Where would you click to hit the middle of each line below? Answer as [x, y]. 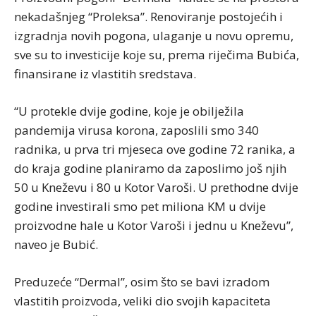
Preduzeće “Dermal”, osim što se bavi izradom [142, 282]
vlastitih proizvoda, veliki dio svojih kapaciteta [142, 301]
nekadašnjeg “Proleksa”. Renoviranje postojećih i [148, 17]
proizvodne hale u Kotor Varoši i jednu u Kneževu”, [154, 226]
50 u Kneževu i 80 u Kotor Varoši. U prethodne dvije [156, 188]
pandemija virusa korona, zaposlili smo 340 [136, 130]
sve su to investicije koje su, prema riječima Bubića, [157, 55]
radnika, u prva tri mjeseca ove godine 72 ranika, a [155, 150]
